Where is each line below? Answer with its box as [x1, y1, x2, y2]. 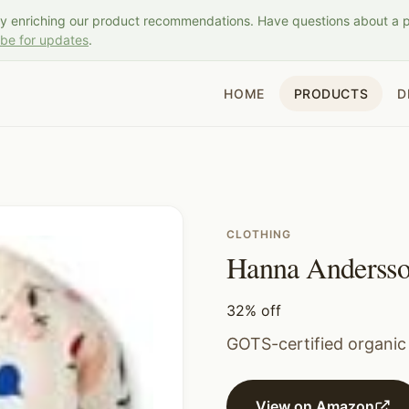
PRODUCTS [293, 86, 369, 101]
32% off [226, 301, 281, 320]
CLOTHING [226, 227, 291, 241]
